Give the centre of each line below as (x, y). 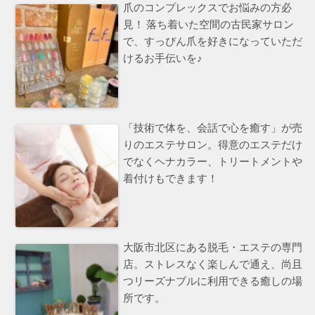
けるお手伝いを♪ (163, 59)
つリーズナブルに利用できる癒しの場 (213, 281)
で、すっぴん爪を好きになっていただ (213, 42)
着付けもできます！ (171, 178)
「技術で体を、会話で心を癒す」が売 (213, 128)
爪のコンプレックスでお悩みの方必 (208, 8)
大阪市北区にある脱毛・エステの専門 (213, 247)
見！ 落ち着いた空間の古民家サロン (209, 25)
